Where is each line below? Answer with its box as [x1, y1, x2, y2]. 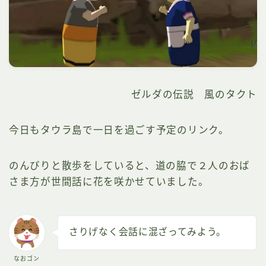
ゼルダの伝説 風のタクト [131, 89, 257, 100]
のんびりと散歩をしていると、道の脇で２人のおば [9, 160, 251, 172]
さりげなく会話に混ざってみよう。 [69, 226, 227, 237]
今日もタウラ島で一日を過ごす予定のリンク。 [9, 125, 229, 136]
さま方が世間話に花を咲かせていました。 [9, 176, 209, 188]
